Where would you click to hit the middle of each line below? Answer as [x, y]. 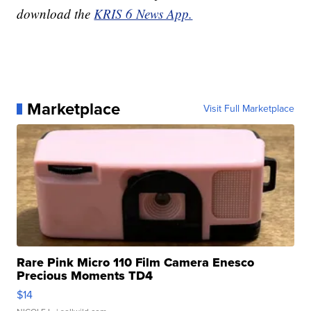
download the [56, 13]
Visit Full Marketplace [249, 108]
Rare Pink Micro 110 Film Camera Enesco [136, 262]
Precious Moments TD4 [85, 275]
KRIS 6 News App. [143, 13]
